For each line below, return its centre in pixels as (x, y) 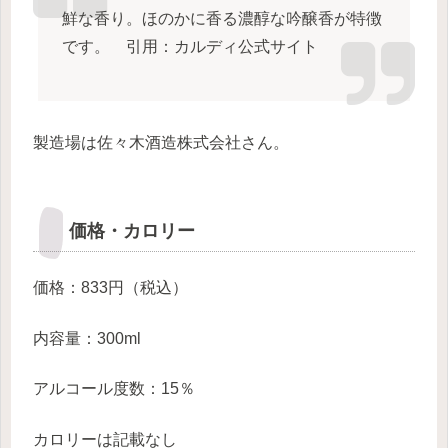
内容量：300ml (87, 338)
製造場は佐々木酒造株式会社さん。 (161, 142)
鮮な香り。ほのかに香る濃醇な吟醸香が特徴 (221, 19)
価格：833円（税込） (110, 288)
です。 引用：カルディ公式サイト (189, 47)
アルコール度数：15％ (114, 389)
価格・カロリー (132, 230)
